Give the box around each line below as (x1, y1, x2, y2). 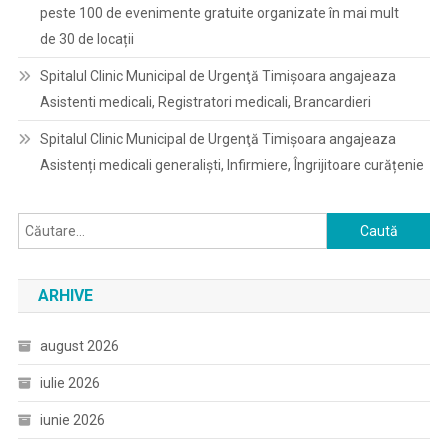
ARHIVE (37, 286, 93, 305)
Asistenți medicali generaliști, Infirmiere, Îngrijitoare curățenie (39, 157, 424, 173)
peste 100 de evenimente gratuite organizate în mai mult (39, 5, 399, 21)
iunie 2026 (39, 412, 105, 428)
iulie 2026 (39, 375, 100, 391)
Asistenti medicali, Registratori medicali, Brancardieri (39, 94, 371, 110)
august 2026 (39, 338, 119, 354)
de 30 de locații (39, 31, 134, 47)
